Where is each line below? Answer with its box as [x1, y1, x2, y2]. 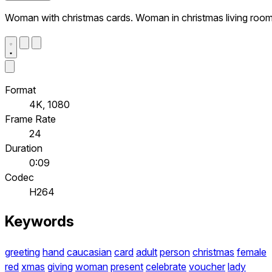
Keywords [5, 212, 74, 231]
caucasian [67, 246, 112, 259]
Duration [5, 141, 42, 154]
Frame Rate [5, 112, 56, 125]
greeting [5, 246, 40, 259]
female [237, 246, 267, 259]
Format [5, 83, 36, 96]
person [160, 246, 190, 259]
